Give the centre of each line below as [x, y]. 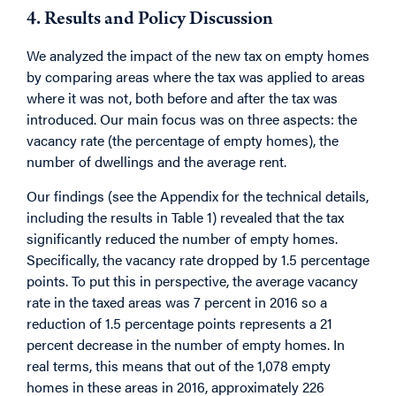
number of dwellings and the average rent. [156, 162]
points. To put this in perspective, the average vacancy [192, 280]
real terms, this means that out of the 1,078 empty [179, 365]
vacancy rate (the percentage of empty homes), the [183, 141]
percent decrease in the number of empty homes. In [186, 344]
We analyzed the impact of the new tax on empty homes [198, 56]
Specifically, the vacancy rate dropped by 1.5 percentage [198, 259]
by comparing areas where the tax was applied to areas [196, 77]
